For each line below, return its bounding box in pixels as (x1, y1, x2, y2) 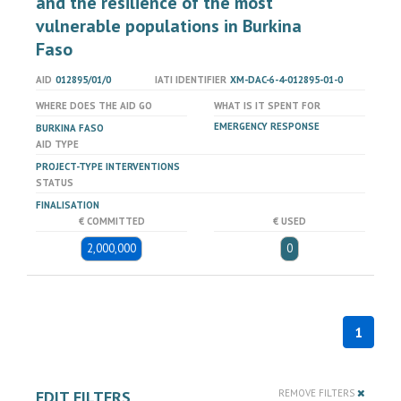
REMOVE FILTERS (278, 387, 357, 399)
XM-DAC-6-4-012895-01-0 (229, 73, 343, 86)
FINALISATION (36, 199, 99, 211)
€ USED (273, 215, 306, 227)
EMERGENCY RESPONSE (214, 120, 320, 132)
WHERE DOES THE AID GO (36, 99, 152, 112)
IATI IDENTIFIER (154, 73, 226, 86)
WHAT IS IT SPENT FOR (214, 99, 320, 112)
